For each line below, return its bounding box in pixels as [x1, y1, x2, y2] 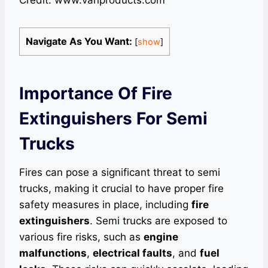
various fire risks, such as [19, 231, 144, 243]
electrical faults [93, 247, 172, 260]
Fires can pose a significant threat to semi [19, 166, 220, 179]
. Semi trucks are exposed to [90, 215, 227, 227]
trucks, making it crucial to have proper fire [19, 182, 224, 195]
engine [144, 231, 178, 243]
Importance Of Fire [19, 83, 172, 104]
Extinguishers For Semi [19, 108, 208, 129]
